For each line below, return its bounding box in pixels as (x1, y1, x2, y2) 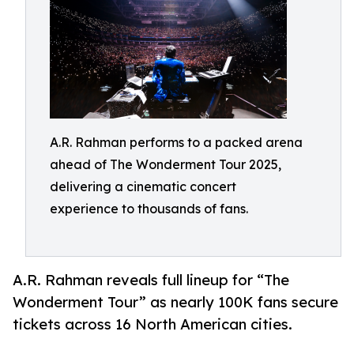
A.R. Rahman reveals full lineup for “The (13, 271, 289, 289)
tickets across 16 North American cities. (13, 315, 292, 333)
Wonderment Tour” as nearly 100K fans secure (13, 293, 338, 311)
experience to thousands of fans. (50, 201, 248, 217)
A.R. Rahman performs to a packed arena (50, 134, 303, 150)
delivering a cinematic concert (50, 179, 236, 194)
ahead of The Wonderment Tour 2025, (50, 156, 281, 172)
